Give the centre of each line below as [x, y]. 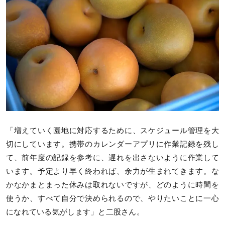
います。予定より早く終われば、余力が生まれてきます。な [113, 171]
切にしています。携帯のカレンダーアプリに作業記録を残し [113, 144]
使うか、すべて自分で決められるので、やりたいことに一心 [113, 198]
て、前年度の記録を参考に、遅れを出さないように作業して [113, 157]
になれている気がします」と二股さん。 [75, 212]
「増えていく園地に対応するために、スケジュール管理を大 [113, 130]
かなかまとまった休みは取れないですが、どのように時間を [113, 185]
